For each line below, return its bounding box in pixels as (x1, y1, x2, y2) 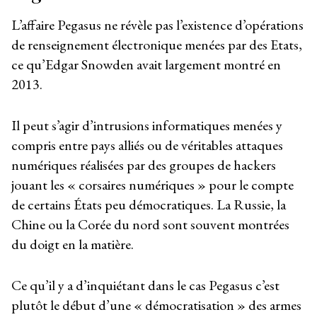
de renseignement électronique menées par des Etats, (11, 35, 302, 54)
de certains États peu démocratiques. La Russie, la (11, 195, 286, 214)
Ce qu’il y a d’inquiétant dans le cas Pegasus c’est (11, 276, 279, 295)
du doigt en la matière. (11, 235, 134, 254)
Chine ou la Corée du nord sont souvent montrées (11, 215, 289, 234)
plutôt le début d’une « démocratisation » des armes (11, 296, 301, 315)
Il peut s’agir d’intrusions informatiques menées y (11, 116, 282, 135)
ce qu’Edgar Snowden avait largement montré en (11, 54, 281, 74)
